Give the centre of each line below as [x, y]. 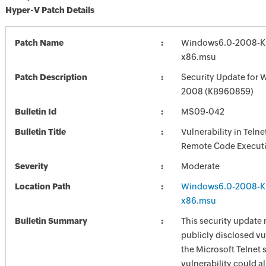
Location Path [42, 186]
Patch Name [39, 43]
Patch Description [51, 77]
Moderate [200, 166]
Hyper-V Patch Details [50, 10]
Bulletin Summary [51, 221]
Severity [31, 166]
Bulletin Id [35, 112]
